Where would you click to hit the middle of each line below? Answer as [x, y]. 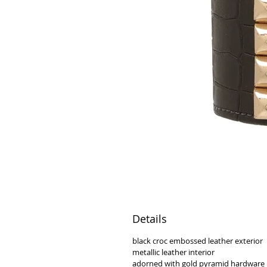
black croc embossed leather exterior [198, 241]
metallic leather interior [173, 252]
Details [150, 219]
